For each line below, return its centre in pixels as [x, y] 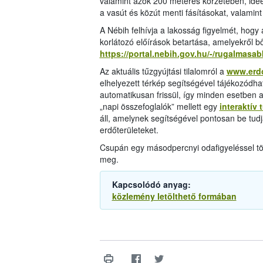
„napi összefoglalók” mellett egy [159, 107]
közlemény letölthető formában [174, 196]
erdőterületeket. [129, 130]
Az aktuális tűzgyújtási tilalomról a [163, 71]
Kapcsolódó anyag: [151, 185]
